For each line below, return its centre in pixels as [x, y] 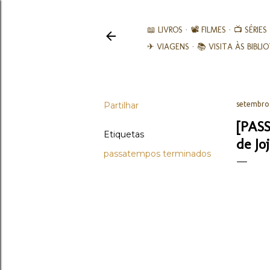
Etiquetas [124, 134]
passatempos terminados [157, 154]
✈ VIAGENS [168, 47]
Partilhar [121, 105]
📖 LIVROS [165, 30]
